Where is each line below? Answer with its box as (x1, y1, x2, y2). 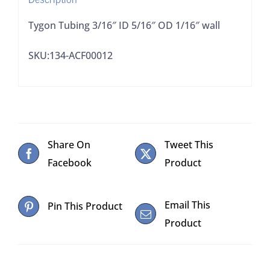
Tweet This (165, 137, 213, 151)
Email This (165, 198, 210, 212)
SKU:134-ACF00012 (28, 49, 113, 63)
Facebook (48, 155, 92, 169)
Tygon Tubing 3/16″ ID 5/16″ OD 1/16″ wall (28, 19, 220, 33)
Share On (48, 137, 90, 151)
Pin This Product (48, 199, 122, 213)
